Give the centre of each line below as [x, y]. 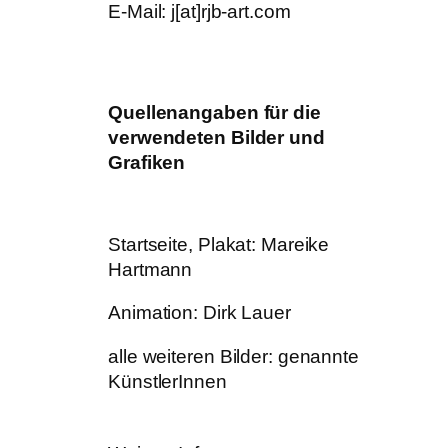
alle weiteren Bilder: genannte [233, 356]
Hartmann [150, 269]
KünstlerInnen [167, 381]
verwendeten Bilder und [216, 137]
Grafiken [147, 162]
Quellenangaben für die [214, 112]
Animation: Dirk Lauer [199, 313]
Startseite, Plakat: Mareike [219, 244]
